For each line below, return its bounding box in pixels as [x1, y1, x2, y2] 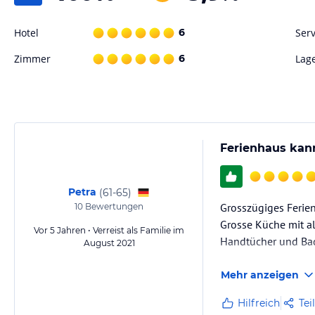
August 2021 [83, 238, 135, 248]
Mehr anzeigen [221, 269, 299, 281]
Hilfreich [238, 297, 280, 309]
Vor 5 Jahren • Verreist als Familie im [34, 225, 184, 236]
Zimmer [14, 52, 51, 65]
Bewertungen [83, 201, 143, 212]
